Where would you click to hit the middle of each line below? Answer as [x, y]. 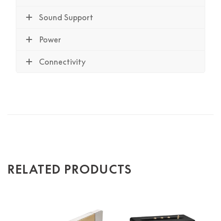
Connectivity [62, 62]
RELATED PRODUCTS [70, 169]
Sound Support [66, 18]
